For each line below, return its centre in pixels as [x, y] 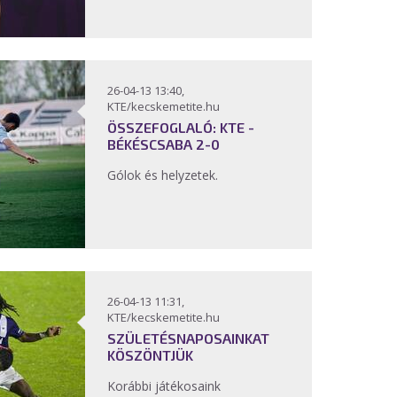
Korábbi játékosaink [164, 386]
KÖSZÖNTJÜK [150, 355]
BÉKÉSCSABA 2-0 [163, 144]
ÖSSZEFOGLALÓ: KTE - [181, 127]
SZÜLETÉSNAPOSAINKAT [188, 338]
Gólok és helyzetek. [164, 175]
